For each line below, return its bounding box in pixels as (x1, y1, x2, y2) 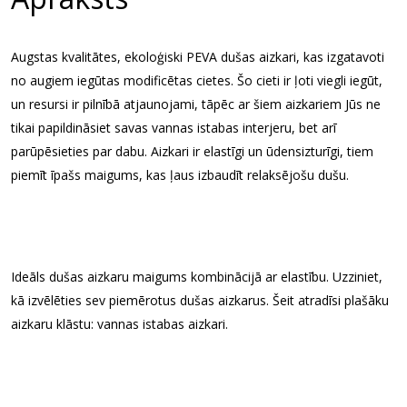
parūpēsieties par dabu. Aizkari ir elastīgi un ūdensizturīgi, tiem (11, 143, 373, 160)
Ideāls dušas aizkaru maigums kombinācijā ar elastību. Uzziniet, (11, 268, 382, 285)
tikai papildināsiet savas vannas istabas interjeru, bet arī (11, 119, 336, 136)
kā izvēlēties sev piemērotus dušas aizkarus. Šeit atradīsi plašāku (11, 292, 389, 309)
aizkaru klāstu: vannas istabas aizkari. (11, 315, 228, 333)
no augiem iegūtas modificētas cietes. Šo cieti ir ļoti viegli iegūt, (11, 72, 382, 89)
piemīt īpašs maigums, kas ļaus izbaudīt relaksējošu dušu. (11, 166, 349, 184)
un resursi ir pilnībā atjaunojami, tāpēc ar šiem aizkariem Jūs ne (11, 95, 381, 113)
